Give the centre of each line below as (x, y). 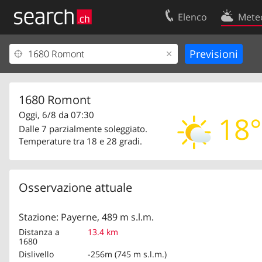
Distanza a (39, 232)
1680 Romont (55, 100)
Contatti (220, 54)
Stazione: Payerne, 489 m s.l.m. (86, 217)
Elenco (193, 17)
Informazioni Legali (54, 92)
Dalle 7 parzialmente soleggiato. (83, 129)
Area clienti (39, 73)
